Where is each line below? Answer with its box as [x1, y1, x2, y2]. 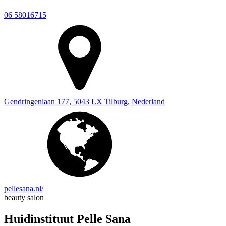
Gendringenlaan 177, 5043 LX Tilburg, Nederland [4, 97, 165, 106]
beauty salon [4, 193, 44, 202]
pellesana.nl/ [4, 184, 43, 193]
